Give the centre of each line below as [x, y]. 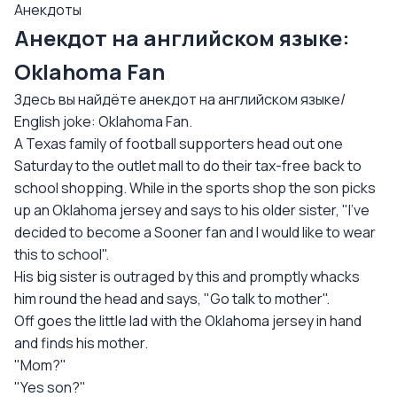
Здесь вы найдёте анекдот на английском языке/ [180, 99]
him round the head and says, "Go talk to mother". [172, 299]
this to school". [62, 254]
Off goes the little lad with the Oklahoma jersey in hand [188, 321]
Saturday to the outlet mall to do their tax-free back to [188, 166]
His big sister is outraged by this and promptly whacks [187, 276]
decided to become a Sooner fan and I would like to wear [195, 232]
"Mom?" [40, 365]
